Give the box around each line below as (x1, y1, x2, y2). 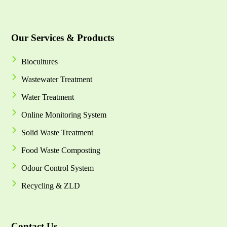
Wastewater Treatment (21, 74, 93, 84)
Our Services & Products (11, 32, 115, 43)
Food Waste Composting (21, 145, 101, 155)
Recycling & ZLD (21, 181, 81, 190)
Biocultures (21, 57, 58, 66)
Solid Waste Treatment (21, 128, 94, 137)
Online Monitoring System (21, 110, 107, 119)
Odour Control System (21, 163, 94, 172)
